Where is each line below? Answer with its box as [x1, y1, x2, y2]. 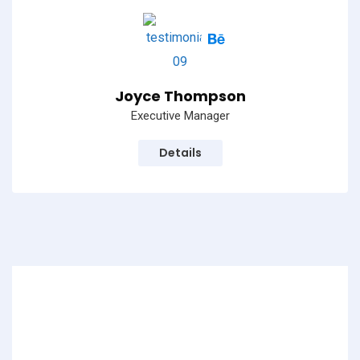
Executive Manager [130, 108, 230, 124]
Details [158, 145, 202, 162]
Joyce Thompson [114, 86, 246, 107]
